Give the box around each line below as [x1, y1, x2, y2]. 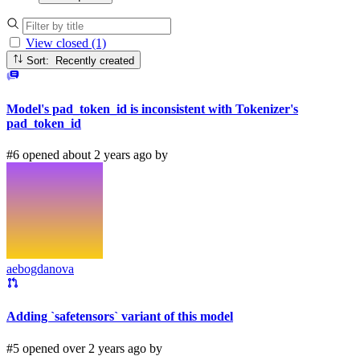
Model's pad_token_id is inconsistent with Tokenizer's [6, 101, 298, 116]
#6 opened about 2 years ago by [6, 148, 168, 162]
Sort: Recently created [55, 54, 135, 67]
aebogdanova [6, 262, 74, 276]
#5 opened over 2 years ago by [6, 341, 162, 355]
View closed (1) [26, 36, 106, 51]
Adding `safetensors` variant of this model [6, 309, 233, 324]
